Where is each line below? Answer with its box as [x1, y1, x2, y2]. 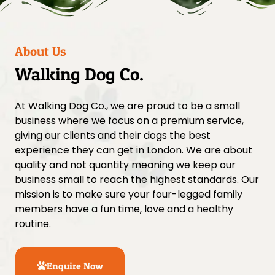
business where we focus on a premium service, [15, 114, 244, 128]
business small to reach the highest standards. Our [15, 172, 259, 187]
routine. [15, 217, 51, 231]
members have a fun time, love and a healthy [15, 202, 233, 217]
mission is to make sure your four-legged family [15, 187, 242, 202]
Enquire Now [47, 259, 103, 272]
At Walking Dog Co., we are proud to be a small [15, 99, 240, 114]
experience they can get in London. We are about [15, 143, 252, 158]
